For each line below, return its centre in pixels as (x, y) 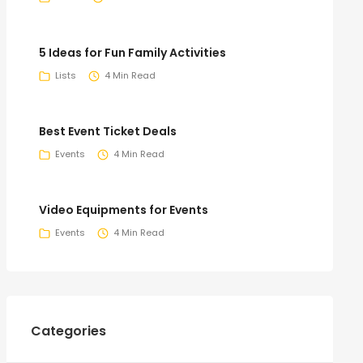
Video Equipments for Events (123, 209)
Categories (68, 331)
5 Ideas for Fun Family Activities (132, 52)
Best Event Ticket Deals (107, 131)
